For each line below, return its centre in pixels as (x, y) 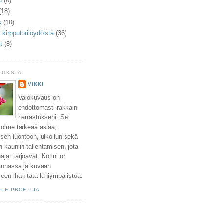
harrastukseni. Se (43, 117)
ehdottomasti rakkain (48, 108)
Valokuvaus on (39, 98)
